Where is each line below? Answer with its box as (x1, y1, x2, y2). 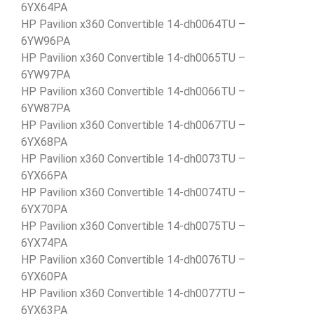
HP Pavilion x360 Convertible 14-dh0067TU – (21, 118, 245, 132)
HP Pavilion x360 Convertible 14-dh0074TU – (21, 185, 245, 199)
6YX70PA (21, 202, 67, 216)
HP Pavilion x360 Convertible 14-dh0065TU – (21, 50, 245, 64)
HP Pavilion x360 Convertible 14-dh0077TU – (21, 286, 245, 300)
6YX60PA (21, 269, 67, 283)
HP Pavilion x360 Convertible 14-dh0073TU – (21, 151, 245, 165)
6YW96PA (21, 34, 70, 48)
